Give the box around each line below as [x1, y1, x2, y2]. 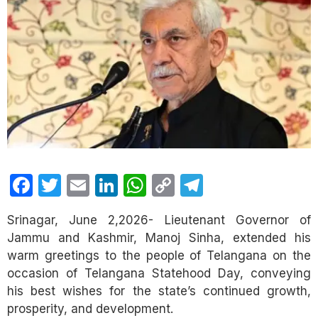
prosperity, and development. [7, 301, 173, 316]
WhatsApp [146, 170, 258, 200]
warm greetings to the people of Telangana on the [7, 248, 311, 263]
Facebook [33, 170, 138, 200]
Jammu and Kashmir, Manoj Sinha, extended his [7, 230, 311, 245]
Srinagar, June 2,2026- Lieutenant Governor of [7, 212, 311, 227]
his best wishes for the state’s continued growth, [7, 283, 311, 298]
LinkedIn [118, 170, 204, 200]
